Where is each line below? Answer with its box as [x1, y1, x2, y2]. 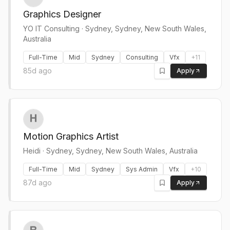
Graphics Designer [23, 9, 101, 20]
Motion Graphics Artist [23, 131, 119, 142]
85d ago [23, 66, 52, 75]
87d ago [23, 178, 52, 187]
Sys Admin [126, 165, 158, 173]
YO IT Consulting [23, 24, 80, 33]
